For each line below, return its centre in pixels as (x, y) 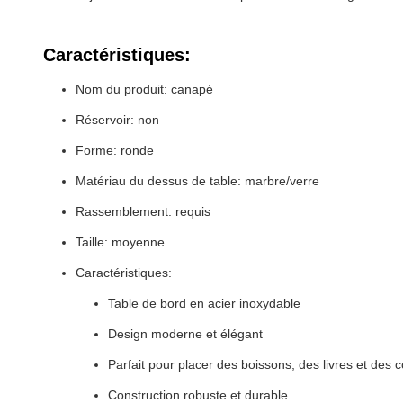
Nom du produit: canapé (144, 89)
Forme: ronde (115, 150)
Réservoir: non (117, 120)
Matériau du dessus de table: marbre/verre (197, 181)
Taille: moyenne (120, 242)
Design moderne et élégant (185, 334)
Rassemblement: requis (143, 211)
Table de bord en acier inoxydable (204, 303)
